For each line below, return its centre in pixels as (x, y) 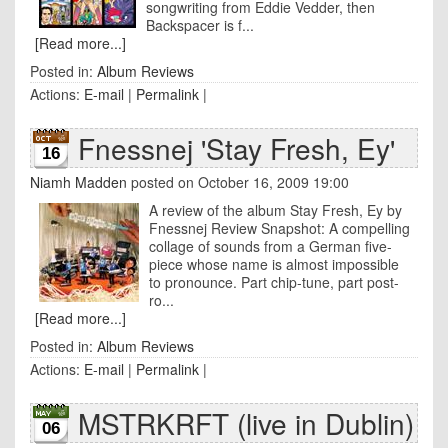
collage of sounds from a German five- (270, 246)
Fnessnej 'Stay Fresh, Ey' (236, 148)
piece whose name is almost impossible (274, 264)
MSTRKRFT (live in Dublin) (246, 423)
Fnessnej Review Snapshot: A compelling (279, 228)
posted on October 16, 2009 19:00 (238, 182)
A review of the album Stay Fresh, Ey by (275, 210)
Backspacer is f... (200, 25)
